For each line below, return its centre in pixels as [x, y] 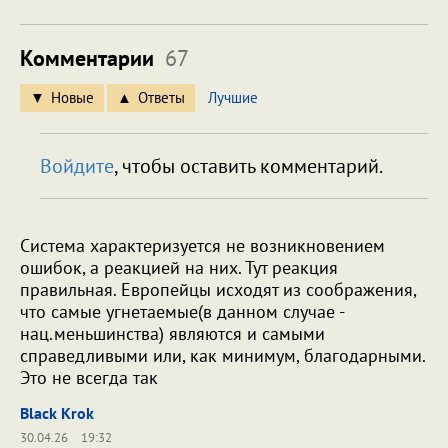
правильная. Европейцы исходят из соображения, [218, 290]
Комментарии [90, 58]
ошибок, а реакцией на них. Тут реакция [179, 268]
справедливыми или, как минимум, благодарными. [222, 356]
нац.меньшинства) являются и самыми [172, 334]
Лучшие [233, 98]
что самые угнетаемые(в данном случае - [182, 312]
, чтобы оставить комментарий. [248, 166]
